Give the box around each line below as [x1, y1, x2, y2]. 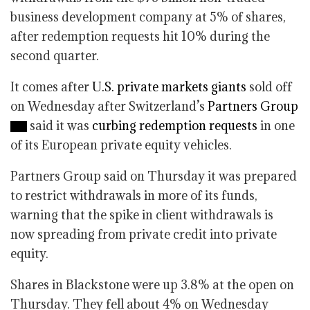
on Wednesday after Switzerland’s [10, 98, 208, 114]
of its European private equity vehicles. [10, 137, 232, 153]
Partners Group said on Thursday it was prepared [10, 168, 297, 184]
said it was [27, 118, 92, 134]
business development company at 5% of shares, [10, 9, 286, 25]
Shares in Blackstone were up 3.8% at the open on [10, 277, 294, 293]
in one [257, 118, 295, 134]
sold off [246, 79, 292, 95]
